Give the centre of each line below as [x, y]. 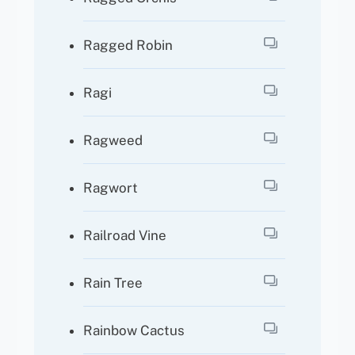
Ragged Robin [128, 45]
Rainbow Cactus [134, 330]
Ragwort [111, 187]
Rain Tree [113, 282]
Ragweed [113, 140]
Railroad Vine [125, 235]
